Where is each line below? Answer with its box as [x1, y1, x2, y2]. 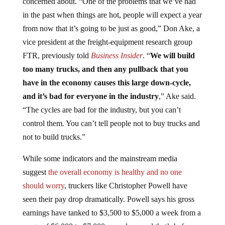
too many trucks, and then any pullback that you [22, 64, 188, 73]
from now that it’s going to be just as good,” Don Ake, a [22, 24, 200, 33]
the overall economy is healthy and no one [48, 167, 182, 176]
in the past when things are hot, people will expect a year [22, 10, 202, 19]
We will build [150, 51, 195, 60]
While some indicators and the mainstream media [22, 154, 177, 163]
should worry [22, 181, 64, 190]
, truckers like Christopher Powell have [64, 181, 187, 190]
